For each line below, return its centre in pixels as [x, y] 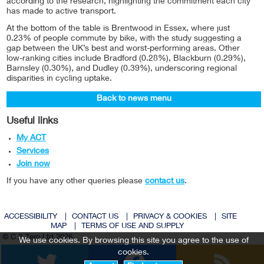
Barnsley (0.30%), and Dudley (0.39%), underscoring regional [122, 69]
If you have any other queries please [76, 182]
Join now [33, 165]
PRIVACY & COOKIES [170, 217]
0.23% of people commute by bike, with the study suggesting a [124, 39]
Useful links [32, 122]
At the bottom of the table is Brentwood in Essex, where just [118, 29]
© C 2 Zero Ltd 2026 [37, 238]
